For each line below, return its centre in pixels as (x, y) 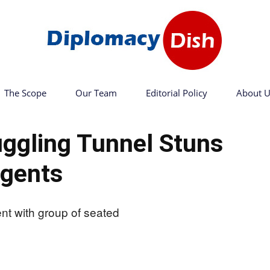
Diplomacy (154, 112)
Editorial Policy (176, 93)
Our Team (96, 93)
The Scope (25, 93)
